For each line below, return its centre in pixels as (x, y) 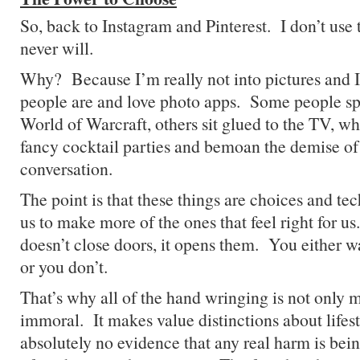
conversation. (66, 168)
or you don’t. (64, 266)
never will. (57, 48)
